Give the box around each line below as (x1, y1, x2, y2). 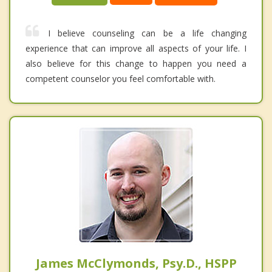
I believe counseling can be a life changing (48, 27, 246, 39)
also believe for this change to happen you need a (25, 57, 246, 69)
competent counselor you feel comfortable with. (25, 72, 216, 84)
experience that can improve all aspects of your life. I (25, 42, 246, 54)
